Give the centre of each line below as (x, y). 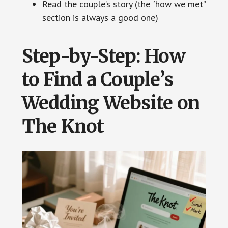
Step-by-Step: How (103, 56)
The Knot (63, 126)
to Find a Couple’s (97, 79)
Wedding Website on (111, 103)
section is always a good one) (100, 17)
